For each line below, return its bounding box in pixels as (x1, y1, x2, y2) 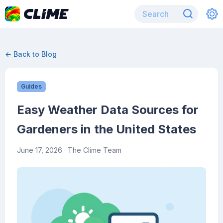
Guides (21, 83, 42, 90)
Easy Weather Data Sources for (17, 103, 199, 117)
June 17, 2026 (17, 146, 62, 154)
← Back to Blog (5, 50, 57, 58)
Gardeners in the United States (17, 122, 196, 136)
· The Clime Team (62, 146, 121, 154)
